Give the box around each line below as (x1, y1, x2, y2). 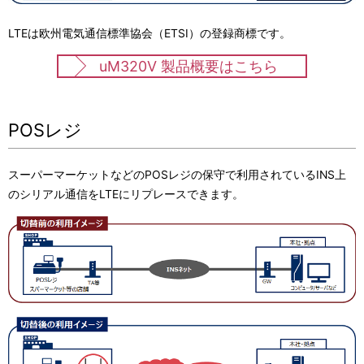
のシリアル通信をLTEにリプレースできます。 (8, 187, 244, 201)
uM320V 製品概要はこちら (99, 57, 278, 75)
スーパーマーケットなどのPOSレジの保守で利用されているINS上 (8, 167, 346, 181)
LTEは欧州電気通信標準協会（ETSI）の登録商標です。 (8, 26, 291, 40)
